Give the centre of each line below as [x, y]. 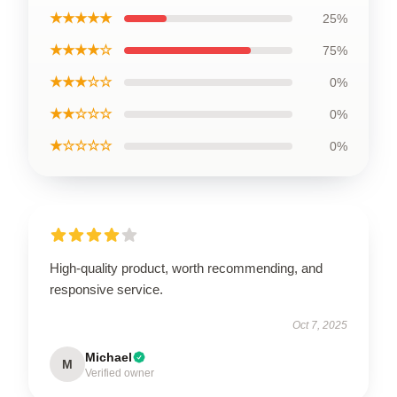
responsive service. [106, 290]
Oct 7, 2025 [320, 326]
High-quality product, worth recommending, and [186, 269]
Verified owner [120, 374]
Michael [109, 358]
